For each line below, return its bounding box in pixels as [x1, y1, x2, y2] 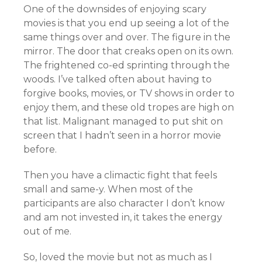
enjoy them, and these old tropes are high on [23, 102, 234, 113]
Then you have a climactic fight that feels [23, 170, 217, 181]
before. [23, 144, 57, 155]
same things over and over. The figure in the [23, 32, 230, 43]
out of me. [23, 226, 71, 237]
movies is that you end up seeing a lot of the [23, 18, 229, 29]
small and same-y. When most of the [23, 184, 193, 195]
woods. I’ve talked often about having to [23, 74, 212, 85]
